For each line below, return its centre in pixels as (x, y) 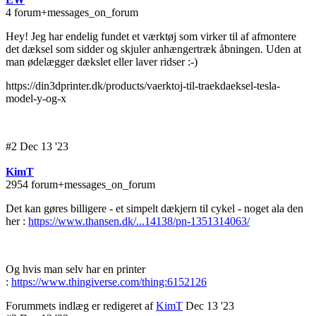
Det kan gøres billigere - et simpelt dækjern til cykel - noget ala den (154, 209)
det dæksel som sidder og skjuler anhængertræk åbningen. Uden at (153, 49)
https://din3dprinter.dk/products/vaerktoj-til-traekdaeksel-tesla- (143, 86)
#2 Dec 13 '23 (37, 147)
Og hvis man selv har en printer (75, 269)
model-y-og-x (36, 99)
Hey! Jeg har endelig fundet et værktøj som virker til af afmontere (151, 37)
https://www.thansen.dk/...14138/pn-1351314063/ (139, 221)
